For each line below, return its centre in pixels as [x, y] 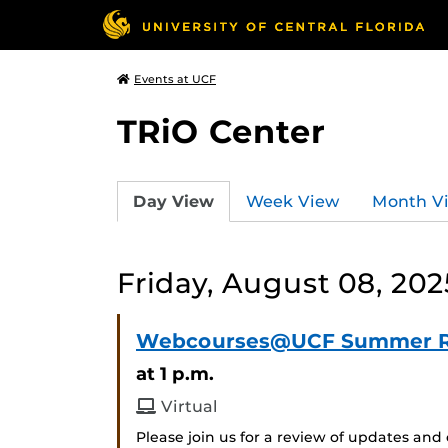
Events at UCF [175, 79]
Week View [293, 201]
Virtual [187, 406]
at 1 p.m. [175, 373]
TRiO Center [221, 131]
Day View [173, 201]
